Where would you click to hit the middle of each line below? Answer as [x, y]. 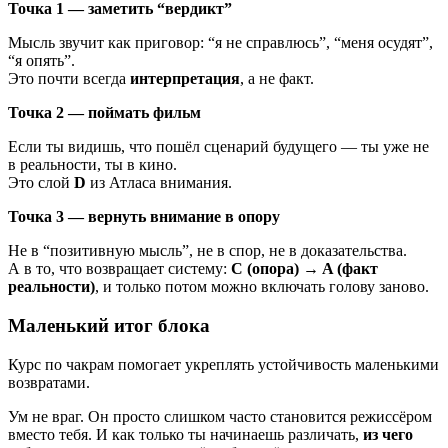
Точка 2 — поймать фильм [104, 113]
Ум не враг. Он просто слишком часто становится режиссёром [220, 416]
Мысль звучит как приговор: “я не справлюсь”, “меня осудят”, [220, 43]
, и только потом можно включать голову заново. [262, 287]
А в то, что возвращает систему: [119, 269]
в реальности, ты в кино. [92, 165]
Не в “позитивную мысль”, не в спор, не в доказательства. [207, 251]
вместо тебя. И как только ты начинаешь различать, [185, 434]
